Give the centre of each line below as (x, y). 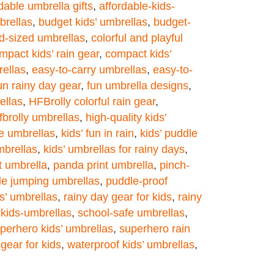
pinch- (175, 165)
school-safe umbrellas (131, 213)
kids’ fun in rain (98, 133)
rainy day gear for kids (118, 197)
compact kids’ (138, 54)
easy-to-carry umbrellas (89, 69)
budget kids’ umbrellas (93, 22)
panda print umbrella (103, 165)
